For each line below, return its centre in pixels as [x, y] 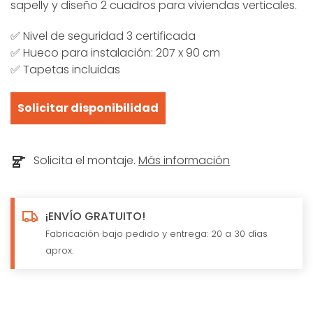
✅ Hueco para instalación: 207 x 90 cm [115, 53]
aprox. [59, 250]
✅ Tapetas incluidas [65, 70]
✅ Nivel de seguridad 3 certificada [103, 36]
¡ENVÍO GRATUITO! [95, 216]
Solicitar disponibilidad [88, 108]
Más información [184, 160]
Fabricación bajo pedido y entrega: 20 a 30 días [156, 233]
